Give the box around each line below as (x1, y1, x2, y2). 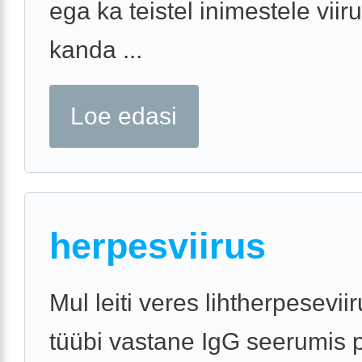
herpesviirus (49, 225, 266, 267)
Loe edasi (70, 102, 178, 129)
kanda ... (49, 36, 142, 63)
